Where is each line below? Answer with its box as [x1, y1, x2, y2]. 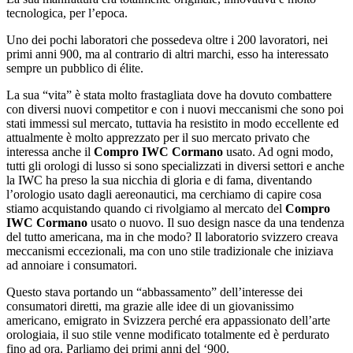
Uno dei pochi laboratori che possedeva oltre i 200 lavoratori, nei [6, 33, 328, 47]
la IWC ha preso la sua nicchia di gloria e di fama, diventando [6, 173, 312, 188]
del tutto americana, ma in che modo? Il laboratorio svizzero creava [6, 230, 338, 244]
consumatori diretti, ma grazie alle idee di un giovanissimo [6, 299, 294, 314]
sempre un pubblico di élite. [6, 61, 143, 76]
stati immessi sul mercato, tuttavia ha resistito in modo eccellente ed [6, 117, 339, 131]
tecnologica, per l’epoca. [6, 6, 128, 20]
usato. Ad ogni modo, [223, 145, 333, 159]
